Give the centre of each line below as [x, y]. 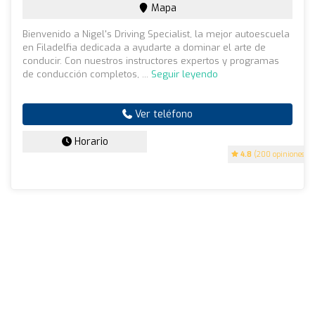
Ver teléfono [162, 115]
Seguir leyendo [185, 75]
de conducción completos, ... [87, 75]
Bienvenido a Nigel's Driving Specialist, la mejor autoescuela [156, 34]
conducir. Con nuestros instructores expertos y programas [151, 61]
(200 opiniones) [279, 155]
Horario [90, 142]
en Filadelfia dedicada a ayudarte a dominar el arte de [144, 48]
